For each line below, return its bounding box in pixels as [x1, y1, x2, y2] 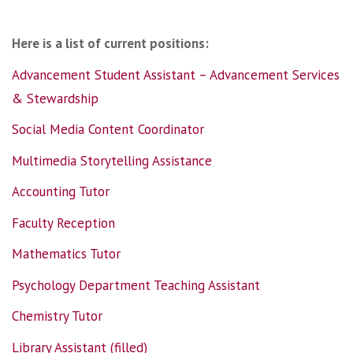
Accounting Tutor [12, 183, 110, 201]
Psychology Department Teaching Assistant [12, 276, 260, 294]
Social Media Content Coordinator [12, 121, 204, 139]
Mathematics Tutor [12, 245, 121, 263]
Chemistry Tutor [12, 307, 102, 325]
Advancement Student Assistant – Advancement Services [12, 65, 340, 84]
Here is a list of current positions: [12, 35, 209, 53]
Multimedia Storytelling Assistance [12, 151, 212, 169]
